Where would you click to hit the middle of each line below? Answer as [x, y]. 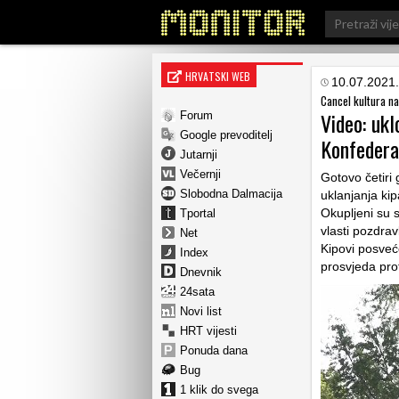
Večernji [200, 174]
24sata [197, 291]
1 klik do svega [219, 389]
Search [344, 16]
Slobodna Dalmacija [231, 193]
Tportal [198, 213]
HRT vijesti [208, 330]
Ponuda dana [214, 350]
